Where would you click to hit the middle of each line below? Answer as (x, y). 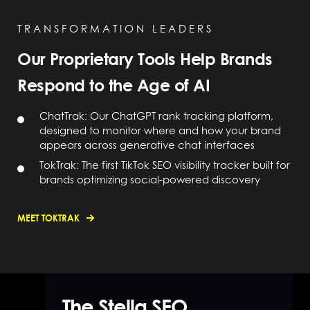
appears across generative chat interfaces (148, 145)
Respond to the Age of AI (113, 84)
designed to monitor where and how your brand (160, 130)
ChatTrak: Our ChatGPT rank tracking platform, (156, 116)
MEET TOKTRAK (48, 217)
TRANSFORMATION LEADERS (116, 29)
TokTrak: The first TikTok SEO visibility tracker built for (165, 165)
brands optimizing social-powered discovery (150, 179)
